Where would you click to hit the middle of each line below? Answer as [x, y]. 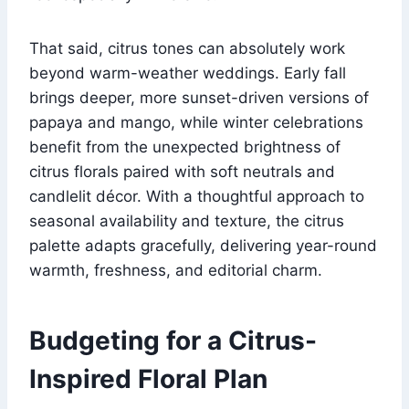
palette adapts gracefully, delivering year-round [203, 246]
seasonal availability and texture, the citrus [187, 221]
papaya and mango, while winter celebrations [196, 123]
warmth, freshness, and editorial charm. [176, 271]
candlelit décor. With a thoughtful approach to [197, 197]
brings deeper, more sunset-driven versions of [199, 98]
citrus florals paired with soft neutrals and [182, 172]
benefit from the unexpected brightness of [185, 147]
